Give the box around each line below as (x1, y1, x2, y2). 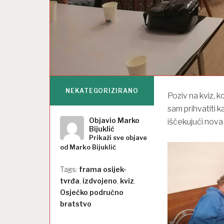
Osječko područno (60, 188, 124, 197)
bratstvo (60, 199, 92, 208)
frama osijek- (79, 165, 127, 174)
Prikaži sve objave (89, 134, 147, 142)
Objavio (89, 116, 118, 125)
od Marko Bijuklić (60, 143, 116, 151)
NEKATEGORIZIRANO (65, 87, 138, 95)
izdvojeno (82, 176, 117, 185)
